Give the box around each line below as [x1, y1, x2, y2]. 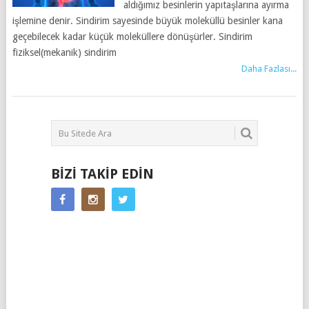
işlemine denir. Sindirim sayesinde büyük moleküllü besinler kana [12, 15, 283, 26]
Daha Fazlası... [241, 63, 297, 74]
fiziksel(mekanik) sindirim [12, 47, 117, 58]
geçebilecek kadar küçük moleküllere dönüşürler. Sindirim [12, 31, 252, 42]
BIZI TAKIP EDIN [50, 166, 154, 182]
